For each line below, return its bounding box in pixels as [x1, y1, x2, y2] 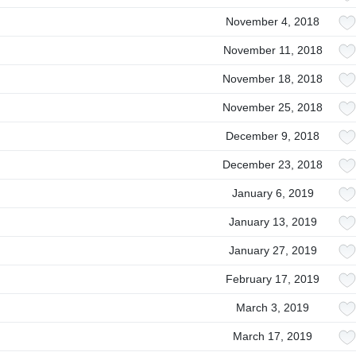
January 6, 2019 [231, 187, 314, 199]
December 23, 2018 [222, 158, 323, 171]
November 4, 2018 [226, 15, 319, 28]
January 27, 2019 [228, 244, 317, 257]
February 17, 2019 [226, 273, 319, 285]
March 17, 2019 [233, 330, 312, 342]
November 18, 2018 [222, 72, 323, 85]
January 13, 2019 [228, 215, 317, 228]
